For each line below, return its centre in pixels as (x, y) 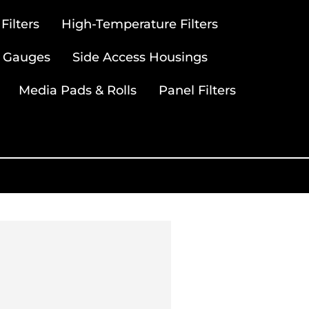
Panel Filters (197, 90)
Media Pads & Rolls (77, 90)
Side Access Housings (140, 57)
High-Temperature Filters (139, 24)
